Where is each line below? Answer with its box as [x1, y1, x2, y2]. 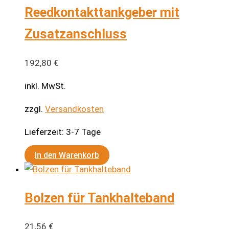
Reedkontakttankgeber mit [25, 5, 179, 20]
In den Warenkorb [35, 150, 99, 160]
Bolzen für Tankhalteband [25, 190, 174, 205]
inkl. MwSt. [25, 80, 66, 91]
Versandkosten [45, 103, 104, 114]
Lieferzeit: [25, 126, 66, 137]
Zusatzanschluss [25, 26, 127, 42]
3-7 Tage [66, 126, 101, 137]
